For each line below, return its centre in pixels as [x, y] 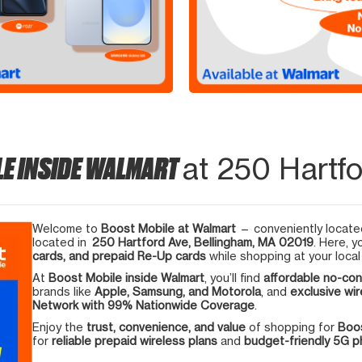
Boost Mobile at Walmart [168, 228]
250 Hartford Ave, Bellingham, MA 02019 [203, 242]
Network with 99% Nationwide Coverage [143, 305]
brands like [63, 291]
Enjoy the [59, 326]
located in [62, 242]
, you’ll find [234, 277]
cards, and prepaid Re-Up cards [119, 255]
